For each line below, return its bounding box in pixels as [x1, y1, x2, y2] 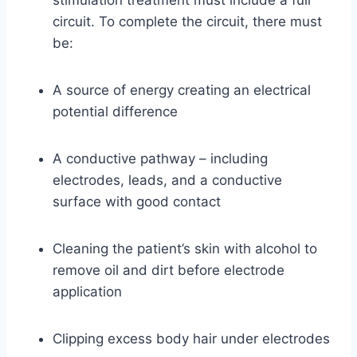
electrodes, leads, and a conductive [53, 172, 282, 189]
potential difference [53, 104, 178, 120]
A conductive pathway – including [53, 151, 268, 167]
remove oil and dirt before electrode [53, 262, 284, 279]
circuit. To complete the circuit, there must [53, 14, 322, 30]
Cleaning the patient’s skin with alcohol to [53, 241, 317, 257]
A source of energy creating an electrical [53, 82, 311, 99]
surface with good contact [53, 194, 221, 210]
